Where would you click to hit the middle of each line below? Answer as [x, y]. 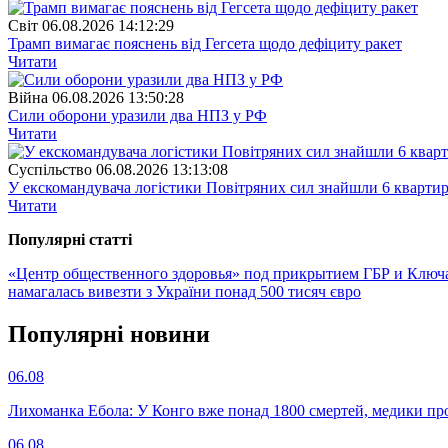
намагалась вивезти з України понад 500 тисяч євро [184, 292]
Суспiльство [50, 170]
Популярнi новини [109, 333]
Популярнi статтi [70, 240]
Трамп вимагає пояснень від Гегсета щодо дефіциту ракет [205, 44]
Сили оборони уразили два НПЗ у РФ [137, 116]
